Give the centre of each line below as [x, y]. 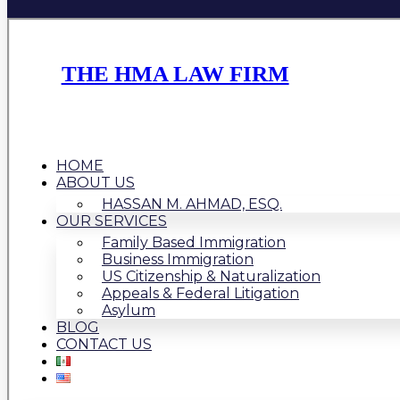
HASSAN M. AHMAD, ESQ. [192, 204]
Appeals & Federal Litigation [200, 293]
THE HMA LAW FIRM [175, 74]
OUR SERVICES [112, 221]
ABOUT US [96, 183]
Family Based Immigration [194, 242]
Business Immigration [178, 259]
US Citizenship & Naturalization [211, 276]
